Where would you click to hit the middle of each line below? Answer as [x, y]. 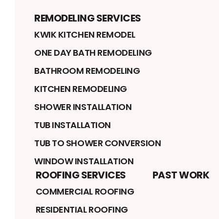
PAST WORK [181, 175]
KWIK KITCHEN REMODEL [85, 35]
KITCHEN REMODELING [81, 89]
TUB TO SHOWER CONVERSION [98, 143]
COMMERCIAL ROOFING [85, 192]
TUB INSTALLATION [73, 125]
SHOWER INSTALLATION [83, 107]
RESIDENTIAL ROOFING [82, 210]
